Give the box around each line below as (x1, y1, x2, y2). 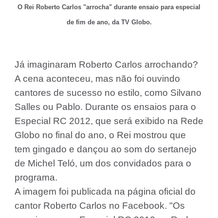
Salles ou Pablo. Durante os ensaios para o (15, 102, 196, 112)
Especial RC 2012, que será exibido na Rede (15, 116, 203, 126)
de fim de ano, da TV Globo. (66, 18, 152, 26)
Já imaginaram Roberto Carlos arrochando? (15, 59, 198, 70)
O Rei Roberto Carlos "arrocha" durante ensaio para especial (18, 3, 200, 11)
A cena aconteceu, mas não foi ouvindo (15, 73, 180, 84)
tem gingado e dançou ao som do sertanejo (15, 144, 197, 154)
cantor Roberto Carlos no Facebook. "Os (15, 200, 185, 211)
